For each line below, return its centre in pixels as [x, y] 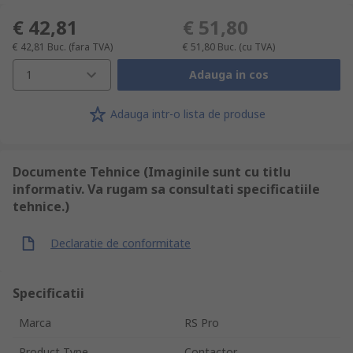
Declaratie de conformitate [121, 243]
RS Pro [202, 322]
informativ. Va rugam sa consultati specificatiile [166, 189]
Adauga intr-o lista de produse [188, 114]
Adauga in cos [229, 75]
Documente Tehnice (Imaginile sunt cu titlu [152, 171]
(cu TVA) [257, 46]
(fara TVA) [91, 46]
